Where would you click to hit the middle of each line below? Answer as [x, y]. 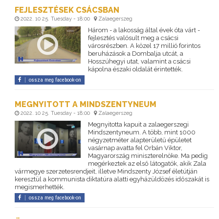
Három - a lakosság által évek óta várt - [144, 30]
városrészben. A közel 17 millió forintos [144, 46]
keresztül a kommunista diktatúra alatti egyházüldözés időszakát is [112, 179]
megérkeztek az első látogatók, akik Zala [147, 164]
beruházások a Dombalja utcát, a [135, 54]
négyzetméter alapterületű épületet [140, 140]
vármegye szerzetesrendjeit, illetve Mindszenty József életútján [106, 172]
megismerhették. [40, 187]
